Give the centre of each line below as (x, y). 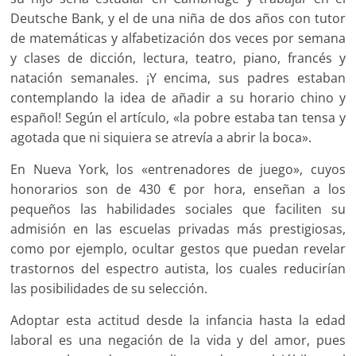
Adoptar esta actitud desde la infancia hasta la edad (178, 320)
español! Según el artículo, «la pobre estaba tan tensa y (178, 117)
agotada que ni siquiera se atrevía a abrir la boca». (161, 137)
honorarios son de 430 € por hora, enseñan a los (178, 189)
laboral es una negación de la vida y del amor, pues (178, 340)
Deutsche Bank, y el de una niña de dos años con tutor (178, 18)
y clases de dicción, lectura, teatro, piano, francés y (178, 58)
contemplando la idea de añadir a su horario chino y (178, 97)
